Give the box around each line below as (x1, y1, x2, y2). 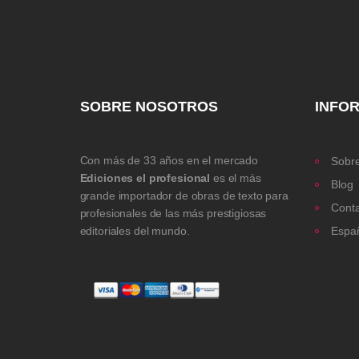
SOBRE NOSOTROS (79, 98, 218, 115)
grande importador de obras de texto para (79, 188, 288, 202)
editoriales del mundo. (79, 224, 190, 237)
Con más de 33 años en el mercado (79, 153, 259, 167)
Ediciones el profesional (79, 171, 211, 184)
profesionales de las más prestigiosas (79, 206, 267, 220)
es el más (210, 171, 261, 184)
